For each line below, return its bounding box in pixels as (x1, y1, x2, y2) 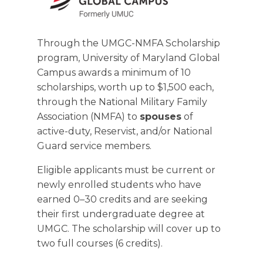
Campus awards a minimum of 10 (36, 67, 191, 78)
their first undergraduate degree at (36, 208, 205, 220)
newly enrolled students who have (36, 179, 201, 190)
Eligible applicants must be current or (36, 164, 215, 176)
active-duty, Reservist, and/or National (36, 126, 213, 137)
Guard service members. (36, 140, 151, 151)
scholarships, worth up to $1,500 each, (36, 82, 214, 93)
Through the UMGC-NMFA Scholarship (36, 38, 220, 49)
